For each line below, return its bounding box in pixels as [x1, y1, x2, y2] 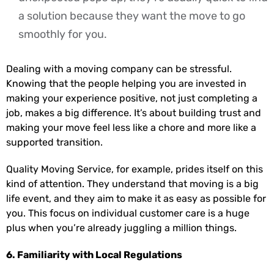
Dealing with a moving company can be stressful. [6, 62, 232, 75]
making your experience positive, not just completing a [6, 92, 257, 104]
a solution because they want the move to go [18, 9, 245, 23]
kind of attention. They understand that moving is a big [6, 177, 259, 190]
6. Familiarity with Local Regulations [6, 248, 182, 261]
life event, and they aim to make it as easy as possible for [6, 192, 266, 204]
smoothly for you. [18, 27, 107, 41]
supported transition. [6, 136, 103, 148]
